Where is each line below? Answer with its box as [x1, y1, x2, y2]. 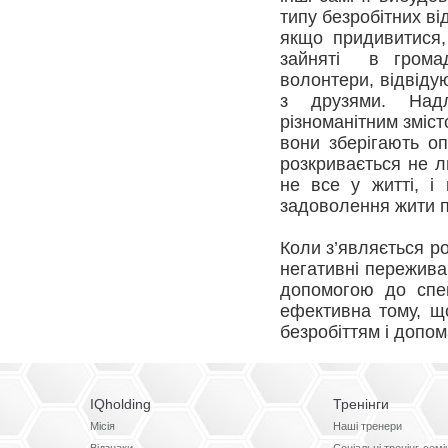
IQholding [89, 396, 151, 412]
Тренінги [333, 396, 390, 412]
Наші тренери [333, 420, 403, 433]
